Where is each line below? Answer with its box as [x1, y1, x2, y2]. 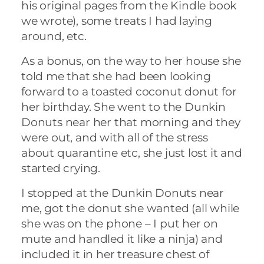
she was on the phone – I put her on [21, 217, 218, 230]
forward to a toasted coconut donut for [21, 85, 237, 98]
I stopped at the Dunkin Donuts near [21, 186, 224, 200]
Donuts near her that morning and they [21, 115, 240, 129]
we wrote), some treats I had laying [21, 14, 212, 28]
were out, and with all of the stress [21, 131, 208, 144]
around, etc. [21, 29, 87, 43]
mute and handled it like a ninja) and [21, 232, 223, 246]
